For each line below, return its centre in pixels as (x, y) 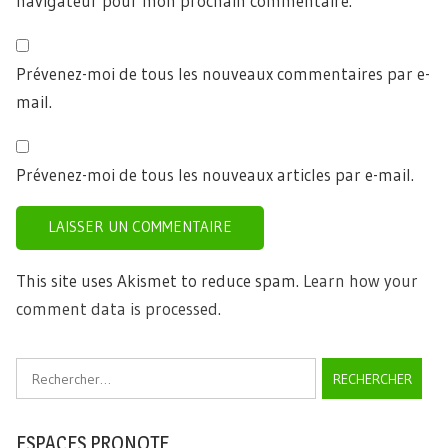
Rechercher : (58, 370)
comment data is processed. (118, 309)
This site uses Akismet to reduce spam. (159, 281)
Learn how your (360, 281)
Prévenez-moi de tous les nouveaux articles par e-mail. (215, 175)
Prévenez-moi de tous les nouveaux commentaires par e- (223, 74)
